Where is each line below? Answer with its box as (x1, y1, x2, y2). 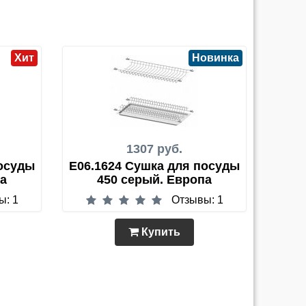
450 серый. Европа (97, 173, 212, 186)
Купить (139, 226, 180, 238)
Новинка (192, 52, 239, 64)
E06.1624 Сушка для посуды (69, 159, 240, 173)
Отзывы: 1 (171, 194, 223, 206)
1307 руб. (126, 142, 182, 156)
